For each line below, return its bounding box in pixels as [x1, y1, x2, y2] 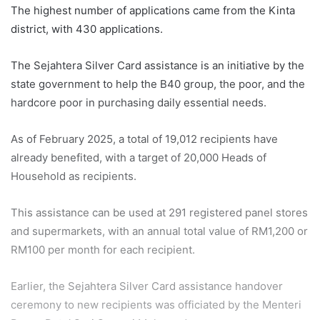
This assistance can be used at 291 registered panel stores [11, 205, 308, 219]
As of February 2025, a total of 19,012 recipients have [11, 131, 278, 146]
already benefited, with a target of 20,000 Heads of [11, 150, 266, 164]
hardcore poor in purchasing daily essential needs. [11, 95, 266, 109]
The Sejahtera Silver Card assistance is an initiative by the [11, 58, 304, 72]
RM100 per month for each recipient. [11, 242, 195, 256]
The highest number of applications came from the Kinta [11, 3, 295, 17]
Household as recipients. [11, 169, 136, 183]
